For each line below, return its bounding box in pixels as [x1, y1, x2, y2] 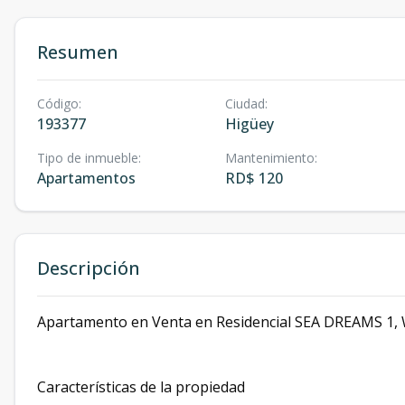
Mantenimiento [224, 149, 315, 166]
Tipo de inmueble [37, 149, 138, 166]
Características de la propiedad [37, 377, 245, 397]
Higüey [224, 114, 274, 134]
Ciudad [224, 95, 265, 112]
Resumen [37, 40, 118, 64]
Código [37, 95, 79, 112]
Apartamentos [37, 168, 136, 188]
